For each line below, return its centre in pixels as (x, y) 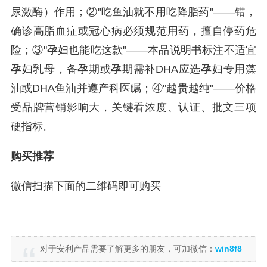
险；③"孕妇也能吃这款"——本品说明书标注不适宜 (133, 50)
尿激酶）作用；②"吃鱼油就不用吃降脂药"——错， (133, 12)
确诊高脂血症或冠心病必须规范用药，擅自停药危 (133, 31)
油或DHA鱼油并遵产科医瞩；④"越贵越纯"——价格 (133, 88)
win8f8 (229, 249)
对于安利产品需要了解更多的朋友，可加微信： (128, 249)
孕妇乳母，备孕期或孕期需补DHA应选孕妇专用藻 (133, 69)
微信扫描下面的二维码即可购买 (86, 186)
